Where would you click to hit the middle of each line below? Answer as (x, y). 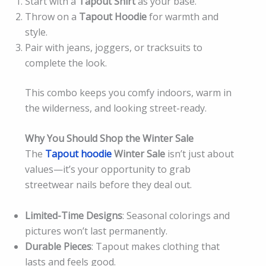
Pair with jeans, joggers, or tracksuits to (114, 47)
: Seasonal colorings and (176, 215)
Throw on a (52, 16)
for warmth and (183, 16)
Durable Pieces (58, 246)
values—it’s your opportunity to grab (108, 170)
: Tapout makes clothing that (156, 246)
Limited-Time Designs (74, 215)
